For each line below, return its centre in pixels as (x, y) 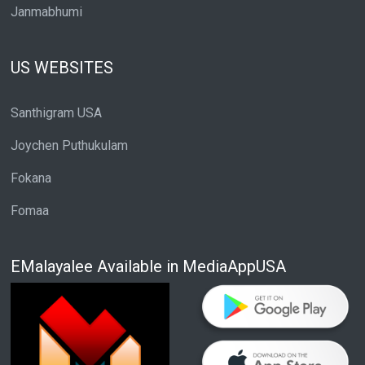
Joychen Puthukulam (69, 146)
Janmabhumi (46, 12)
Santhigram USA (56, 113)
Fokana (31, 178)
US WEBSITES (62, 68)
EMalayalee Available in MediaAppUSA (148, 267)
